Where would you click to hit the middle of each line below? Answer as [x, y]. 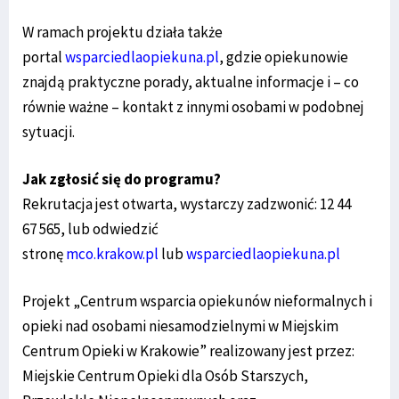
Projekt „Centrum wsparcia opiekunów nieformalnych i [197, 301]
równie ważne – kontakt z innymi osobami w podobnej [193, 106]
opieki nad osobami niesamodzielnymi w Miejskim [180, 326]
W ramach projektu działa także [122, 32]
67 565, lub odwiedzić [90, 228]
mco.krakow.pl [112, 253]
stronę [44, 253]
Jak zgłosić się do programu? [122, 179]
